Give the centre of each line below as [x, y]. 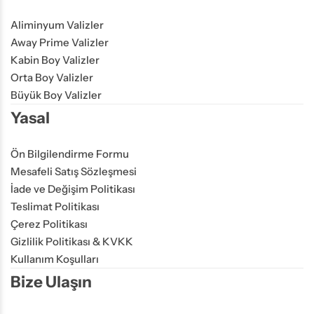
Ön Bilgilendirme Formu [70, 153]
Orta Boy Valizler [52, 77]
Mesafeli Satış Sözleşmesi [74, 171]
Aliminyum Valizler [57, 25]
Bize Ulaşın [51, 281]
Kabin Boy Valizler [55, 60]
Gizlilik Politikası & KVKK [72, 241]
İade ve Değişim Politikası [73, 189]
